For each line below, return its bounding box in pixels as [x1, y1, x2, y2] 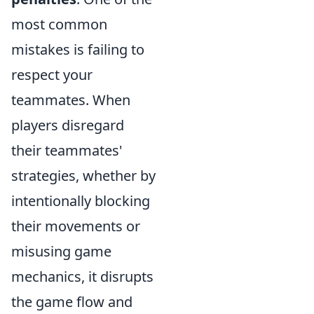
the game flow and [11, 292, 132, 311]
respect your [11, 65, 93, 84]
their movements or [11, 217, 140, 235]
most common [11, 15, 107, 34]
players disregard [11, 116, 124, 135]
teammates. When [11, 90, 130, 109]
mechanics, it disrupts [11, 267, 153, 286]
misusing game [11, 242, 111, 261]
